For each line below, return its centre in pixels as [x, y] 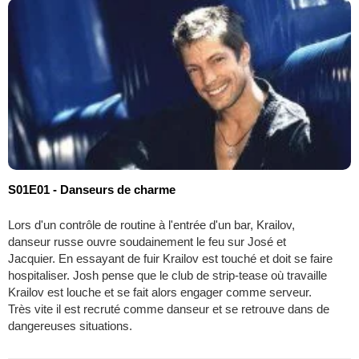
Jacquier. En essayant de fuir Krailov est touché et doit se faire [170, 259]
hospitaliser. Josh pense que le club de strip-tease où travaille [167, 276]
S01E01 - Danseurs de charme [92, 190]
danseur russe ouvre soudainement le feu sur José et [147, 242]
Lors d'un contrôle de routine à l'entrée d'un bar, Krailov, [151, 225]
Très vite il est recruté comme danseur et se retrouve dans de [169, 309]
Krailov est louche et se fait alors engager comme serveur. [160, 292]
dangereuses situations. [70, 326]
